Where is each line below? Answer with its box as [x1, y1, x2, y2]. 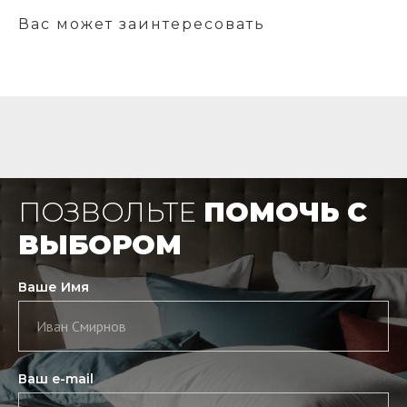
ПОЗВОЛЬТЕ [18, 194, 203, 229]
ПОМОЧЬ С [203, 194, 367, 229]
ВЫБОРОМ [18, 227, 182, 262]
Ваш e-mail [18, 370, 94, 387]
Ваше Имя [18, 278, 89, 295]
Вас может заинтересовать [18, 15, 265, 33]
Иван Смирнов [36, 316, 126, 335]
